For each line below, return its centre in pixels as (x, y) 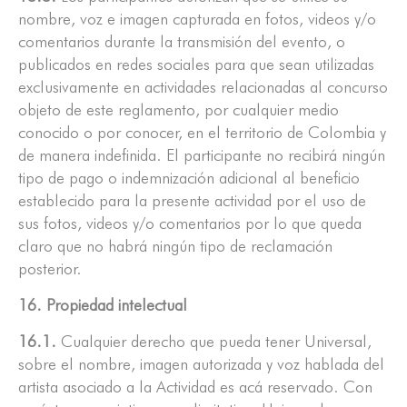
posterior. (50, 269)
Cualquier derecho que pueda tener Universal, (214, 342)
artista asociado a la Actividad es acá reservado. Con (195, 387)
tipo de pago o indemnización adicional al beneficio (189, 178)
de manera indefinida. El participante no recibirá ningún (202, 155)
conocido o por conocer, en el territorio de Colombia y (202, 133)
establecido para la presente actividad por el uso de (192, 201)
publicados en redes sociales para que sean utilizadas (196, 65)
